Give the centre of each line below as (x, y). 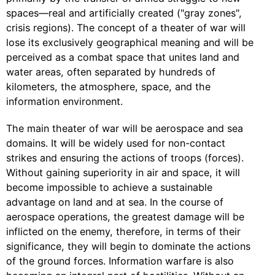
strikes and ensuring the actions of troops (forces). (125, 158)
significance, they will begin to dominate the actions (128, 246)
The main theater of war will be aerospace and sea (125, 128)
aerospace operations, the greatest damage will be (125, 217)
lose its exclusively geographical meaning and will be (130, 42)
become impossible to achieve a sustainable (109, 187)
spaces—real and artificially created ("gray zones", (124, 13)
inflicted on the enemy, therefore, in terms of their (123, 231)
